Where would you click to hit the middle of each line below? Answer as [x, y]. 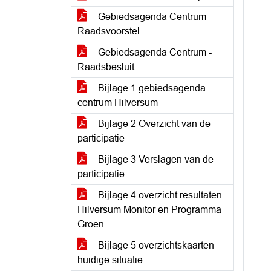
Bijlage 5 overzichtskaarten [155, 245]
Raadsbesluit [106, 67]
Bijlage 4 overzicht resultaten [159, 195]
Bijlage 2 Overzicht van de [153, 124]
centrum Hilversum [118, 103]
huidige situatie [110, 260]
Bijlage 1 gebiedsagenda [151, 88]
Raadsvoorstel [109, 31]
